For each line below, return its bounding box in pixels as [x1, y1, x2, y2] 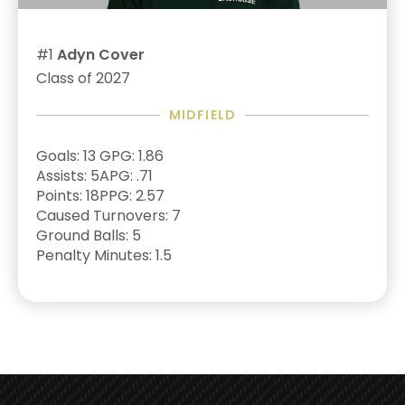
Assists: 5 [36, 165, 99, 186]
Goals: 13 [36, 146, 96, 166]
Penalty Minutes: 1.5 [36, 245, 172, 266]
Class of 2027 [36, 68, 130, 89]
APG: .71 [99, 165, 153, 186]
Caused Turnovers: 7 [36, 205, 181, 226]
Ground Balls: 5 [36, 225, 141, 246]
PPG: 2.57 [99, 185, 165, 206]
